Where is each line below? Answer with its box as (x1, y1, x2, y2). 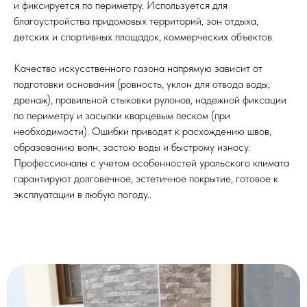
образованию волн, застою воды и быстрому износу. (14, 140, 250, 153)
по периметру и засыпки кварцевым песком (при (14, 108, 230, 122)
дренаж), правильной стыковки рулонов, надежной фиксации (14, 93, 286, 106)
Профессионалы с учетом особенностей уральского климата (14, 156, 289, 169)
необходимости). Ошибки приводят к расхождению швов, (14, 124, 271, 138)
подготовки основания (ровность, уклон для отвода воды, (14, 77, 270, 90)
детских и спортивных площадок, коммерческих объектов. (14, 29, 274, 43)
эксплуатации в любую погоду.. (14, 187, 151, 201)
